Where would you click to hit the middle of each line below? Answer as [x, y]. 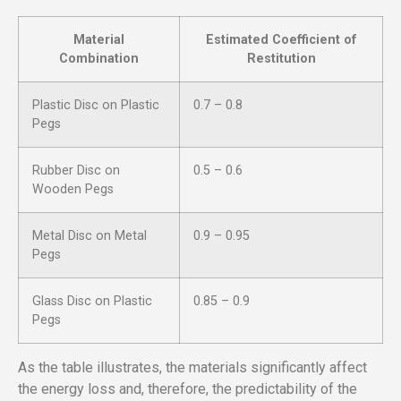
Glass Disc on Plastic [92, 301]
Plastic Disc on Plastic [96, 105]
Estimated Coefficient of [281, 39]
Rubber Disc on [76, 170]
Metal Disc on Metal [90, 235]
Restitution [281, 58]
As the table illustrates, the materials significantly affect [192, 367]
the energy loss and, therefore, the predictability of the [188, 388]
